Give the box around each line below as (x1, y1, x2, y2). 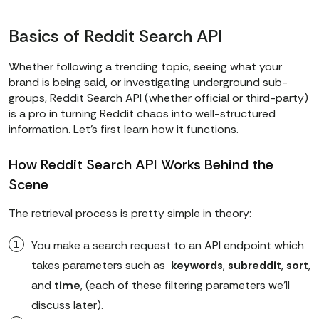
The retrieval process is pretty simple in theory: (9, 206, 251, 221)
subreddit (228, 258, 281, 273)
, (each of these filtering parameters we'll (80, 278, 290, 293)
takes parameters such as (31, 258, 171, 273)
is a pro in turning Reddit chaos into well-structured (9, 106, 276, 122)
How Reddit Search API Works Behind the (9, 155, 273, 174)
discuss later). (31, 298, 103, 313)
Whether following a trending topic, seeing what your (9, 59, 282, 75)
